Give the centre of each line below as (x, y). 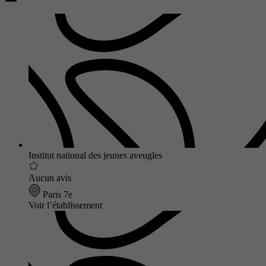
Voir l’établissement (65, 205)
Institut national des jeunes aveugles (95, 155)
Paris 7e (56, 194)
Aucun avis (50, 178)
